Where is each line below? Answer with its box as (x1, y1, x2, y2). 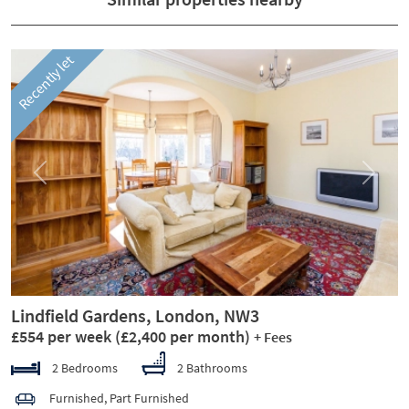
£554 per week (11, 325, 115, 347)
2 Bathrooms (177, 359, 247, 376)
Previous (38, 172, 87, 189)
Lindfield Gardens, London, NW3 (11, 303, 259, 327)
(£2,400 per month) (115, 325, 250, 347)
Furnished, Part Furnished (49, 389, 189, 406)
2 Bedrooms (49, 359, 118, 376)
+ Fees (254, 328, 292, 346)
